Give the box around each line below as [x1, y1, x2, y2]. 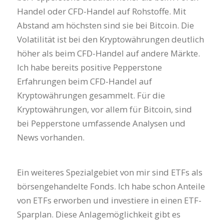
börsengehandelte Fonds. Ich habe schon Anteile [16, 180, 205, 192]
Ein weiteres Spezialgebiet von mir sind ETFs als [16, 166, 202, 178]
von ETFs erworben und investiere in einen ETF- [16, 194, 201, 206]
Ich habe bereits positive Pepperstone [16, 61, 162, 73]
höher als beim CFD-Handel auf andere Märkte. [16, 47, 200, 59]
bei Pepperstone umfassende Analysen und [16, 117, 185, 129]
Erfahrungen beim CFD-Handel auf [16, 75, 152, 87]
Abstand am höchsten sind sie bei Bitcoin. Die [16, 19, 194, 31]
